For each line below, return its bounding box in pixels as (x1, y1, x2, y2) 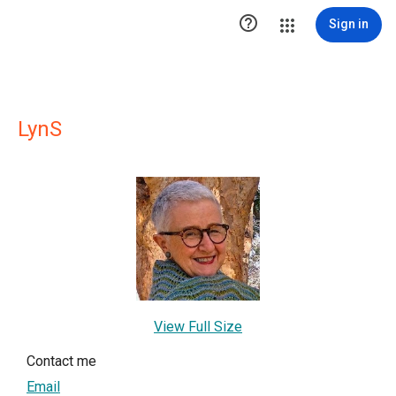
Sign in (329, 17, 369, 31)
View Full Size (154, 318, 242, 335)
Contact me (27, 353, 96, 369)
